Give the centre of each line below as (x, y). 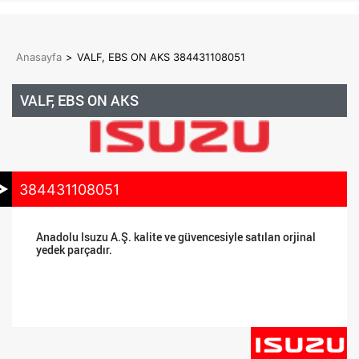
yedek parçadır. (74, 250)
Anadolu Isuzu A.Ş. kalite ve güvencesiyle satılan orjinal (176, 237)
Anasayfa (39, 57)
